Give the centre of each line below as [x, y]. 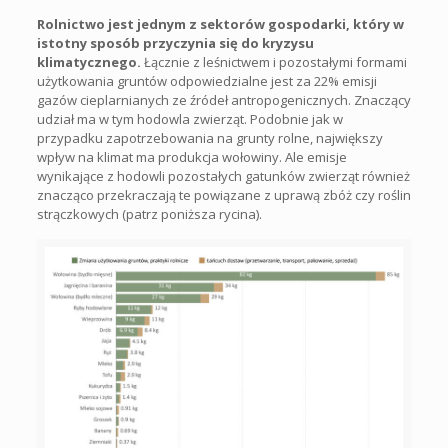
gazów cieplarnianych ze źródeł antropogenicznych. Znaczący [223, 99]
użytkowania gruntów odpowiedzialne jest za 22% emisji [206, 80]
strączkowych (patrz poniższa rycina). [149, 213]
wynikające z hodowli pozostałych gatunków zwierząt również [223, 175]
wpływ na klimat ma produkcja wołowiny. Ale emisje [191, 156]
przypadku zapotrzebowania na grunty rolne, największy [209, 137]
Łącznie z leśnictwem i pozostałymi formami [273, 61]
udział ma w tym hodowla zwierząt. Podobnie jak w [189, 118]
